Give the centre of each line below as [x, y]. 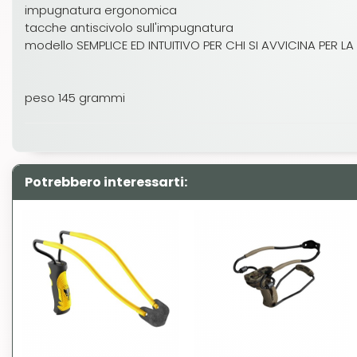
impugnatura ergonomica [101, 10]
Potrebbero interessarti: [106, 182]
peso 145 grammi [75, 98]
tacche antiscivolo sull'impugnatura [129, 27]
